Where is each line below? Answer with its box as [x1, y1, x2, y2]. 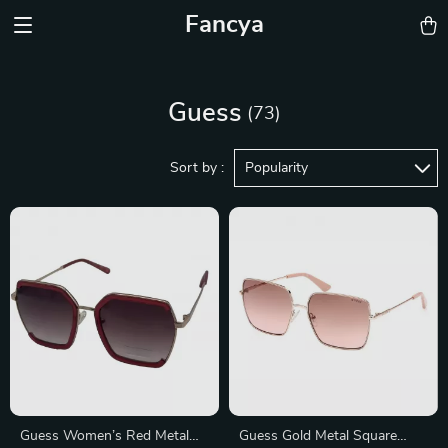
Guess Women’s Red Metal [20, 429, 189, 443]
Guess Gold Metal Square [239, 429, 397, 443]
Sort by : [170, 161, 224, 175]
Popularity [245, 161, 308, 175]
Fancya [184, 13, 264, 37]
